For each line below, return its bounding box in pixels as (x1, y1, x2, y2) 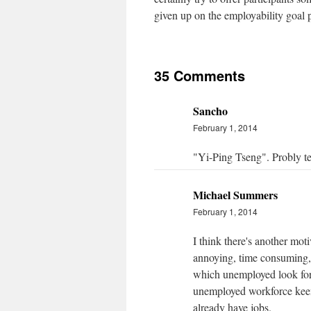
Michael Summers (193, 187, 278, 203)
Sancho (193, 103, 228, 119)
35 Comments (154, 65, 245, 85)
